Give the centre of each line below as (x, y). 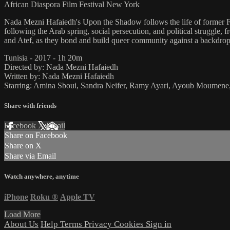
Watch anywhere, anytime (42, 177)
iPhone (16, 197)
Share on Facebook (36, 136)
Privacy (99, 224)
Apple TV (78, 197)
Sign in (159, 224)
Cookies (130, 224)
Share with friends (30, 106)
